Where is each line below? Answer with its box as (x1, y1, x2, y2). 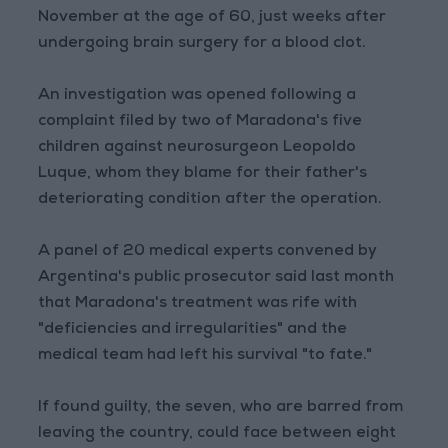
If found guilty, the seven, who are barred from (38, 400, 404, 417)
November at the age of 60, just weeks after (38, 10, 387, 27)
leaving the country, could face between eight (38, 426, 397, 443)
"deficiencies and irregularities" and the (38, 322, 348, 339)
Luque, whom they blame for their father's (38, 166, 368, 183)
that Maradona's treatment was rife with (38, 296, 358, 313)
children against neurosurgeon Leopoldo (38, 140, 357, 157)
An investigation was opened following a (38, 88, 357, 105)
